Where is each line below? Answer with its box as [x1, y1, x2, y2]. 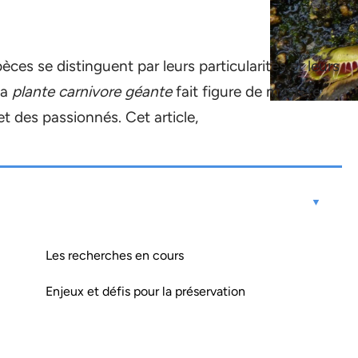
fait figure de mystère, [172, 82, 324, 101]
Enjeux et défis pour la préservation [46, 284, 245, 299]
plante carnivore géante [12, 82, 172, 101]
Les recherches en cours [46, 248, 184, 263]
